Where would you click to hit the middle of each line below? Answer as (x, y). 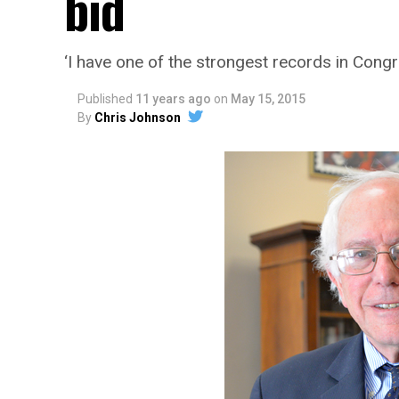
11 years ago (173, 99)
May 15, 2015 (268, 99)
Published (105, 99)
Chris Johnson (138, 118)
